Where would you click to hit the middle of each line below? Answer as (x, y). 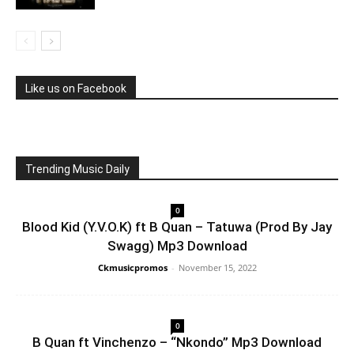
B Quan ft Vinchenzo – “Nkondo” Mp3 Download (177, 342)
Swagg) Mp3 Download (177, 246)
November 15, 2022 (217, 267)
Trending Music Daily (77, 169)
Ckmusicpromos (132, 267)
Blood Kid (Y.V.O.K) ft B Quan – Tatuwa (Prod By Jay (177, 227)
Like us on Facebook (76, 88)
